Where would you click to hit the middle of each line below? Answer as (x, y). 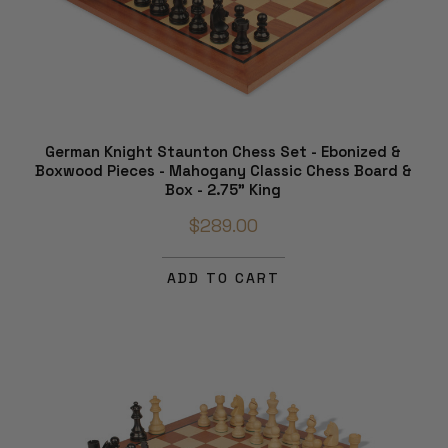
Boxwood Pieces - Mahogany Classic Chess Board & (223, 171)
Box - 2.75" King (223, 190)
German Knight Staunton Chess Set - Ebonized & (223, 152)
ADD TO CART (223, 278)
